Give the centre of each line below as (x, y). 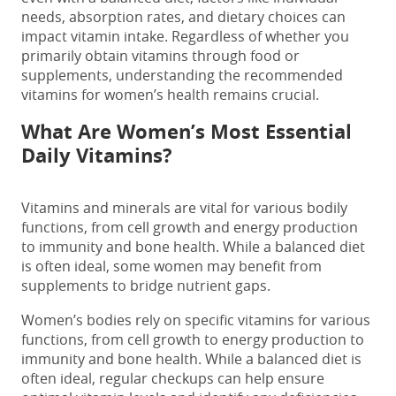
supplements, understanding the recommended (182, 75)
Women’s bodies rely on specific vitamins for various (196, 320)
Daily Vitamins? (97, 155)
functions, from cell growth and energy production (190, 227)
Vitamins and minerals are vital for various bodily (184, 207)
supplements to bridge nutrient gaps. (146, 285)
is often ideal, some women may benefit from (171, 266)
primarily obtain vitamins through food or (160, 55)
